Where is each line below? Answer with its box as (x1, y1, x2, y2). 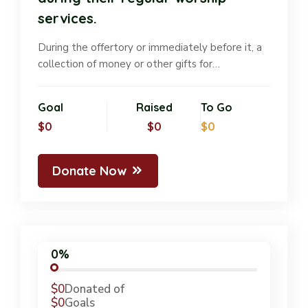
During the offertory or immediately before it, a (38, 40, 262, 54)
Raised (135, 100, 173, 114)
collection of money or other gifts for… (38, 56, 220, 71)
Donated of (65, 281, 125, 298)
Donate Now (52, 162, 126, 179)
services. (38, 9, 97, 27)
